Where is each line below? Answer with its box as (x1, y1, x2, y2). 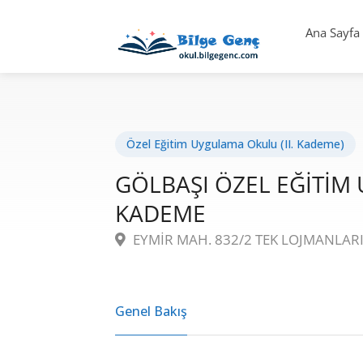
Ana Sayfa (305, 24, 361, 41)
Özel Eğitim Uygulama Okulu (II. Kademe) (126, 135, 344, 152)
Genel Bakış (115, 301, 187, 320)
